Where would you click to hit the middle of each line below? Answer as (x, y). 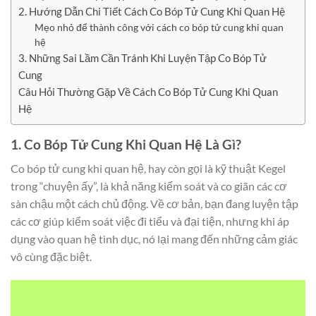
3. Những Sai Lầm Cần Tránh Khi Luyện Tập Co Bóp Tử (142, 57)
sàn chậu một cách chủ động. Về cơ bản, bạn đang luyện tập (154, 204)
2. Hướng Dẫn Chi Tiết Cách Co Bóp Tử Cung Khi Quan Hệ (152, 11)
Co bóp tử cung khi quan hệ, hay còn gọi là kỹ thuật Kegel (148, 169)
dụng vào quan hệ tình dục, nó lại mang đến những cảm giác (154, 239)
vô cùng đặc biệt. (51, 257)
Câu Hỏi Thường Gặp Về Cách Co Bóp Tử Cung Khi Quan (148, 91)
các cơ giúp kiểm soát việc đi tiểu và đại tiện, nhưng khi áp (150, 221)
